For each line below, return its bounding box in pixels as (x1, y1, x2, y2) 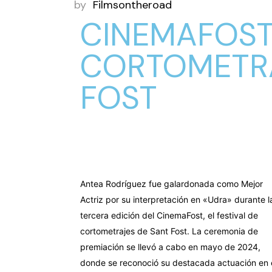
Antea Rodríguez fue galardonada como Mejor (80, 178, 263, 189)
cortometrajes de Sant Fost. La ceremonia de (80, 225, 258, 236)
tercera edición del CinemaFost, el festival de (80, 209, 258, 220)
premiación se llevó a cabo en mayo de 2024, (80, 241, 260, 252)
